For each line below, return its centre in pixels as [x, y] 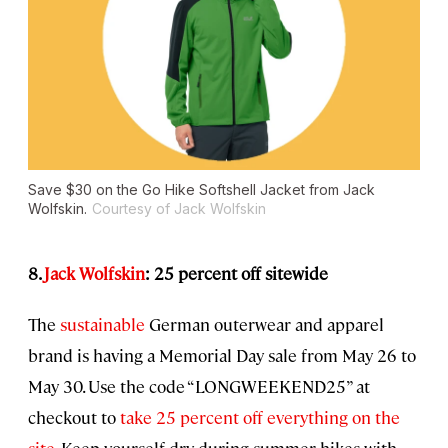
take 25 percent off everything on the [260, 417]
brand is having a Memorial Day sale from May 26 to [222, 355]
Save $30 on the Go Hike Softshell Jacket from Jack [201, 190]
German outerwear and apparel [264, 324]
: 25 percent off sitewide [236, 273]
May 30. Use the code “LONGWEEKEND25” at [199, 386]
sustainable [102, 324]
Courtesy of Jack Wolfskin [179, 209]
